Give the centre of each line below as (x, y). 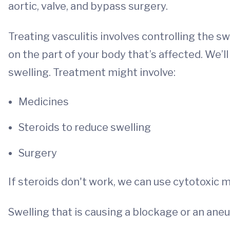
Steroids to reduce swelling (85, 127)
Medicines (44, 102)
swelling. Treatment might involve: (92, 72)
